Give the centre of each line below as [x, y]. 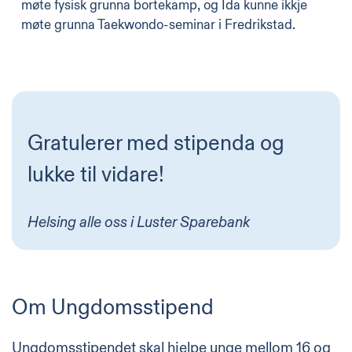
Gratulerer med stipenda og [156, 143]
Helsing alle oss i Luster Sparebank [139, 222]
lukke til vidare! [96, 175]
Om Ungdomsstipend [113, 308]
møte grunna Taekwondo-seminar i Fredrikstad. [158, 24]
